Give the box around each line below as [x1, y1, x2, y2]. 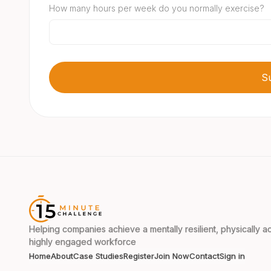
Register [123, 250, 154, 261]
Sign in [220, 250, 245, 261]
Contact [189, 250, 220, 261]
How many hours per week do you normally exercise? [49, 2, 264, 13]
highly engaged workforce [29, 236, 136, 247]
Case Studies [73, 250, 123, 261]
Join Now [154, 250, 189, 261]
